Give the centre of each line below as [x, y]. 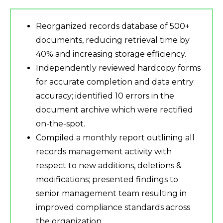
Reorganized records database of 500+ [113, 26]
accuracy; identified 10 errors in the [105, 96]
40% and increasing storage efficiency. [111, 54]
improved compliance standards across [113, 208]
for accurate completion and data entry [115, 82]
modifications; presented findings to [107, 180]
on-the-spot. [60, 124]
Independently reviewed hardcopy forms [118, 68]
